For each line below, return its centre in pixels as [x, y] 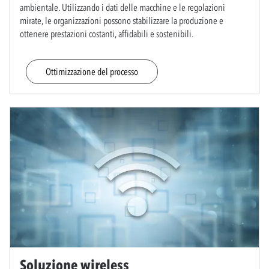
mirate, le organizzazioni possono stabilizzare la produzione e [122, 20]
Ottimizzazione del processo [92, 71]
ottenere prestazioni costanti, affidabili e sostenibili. [107, 33]
